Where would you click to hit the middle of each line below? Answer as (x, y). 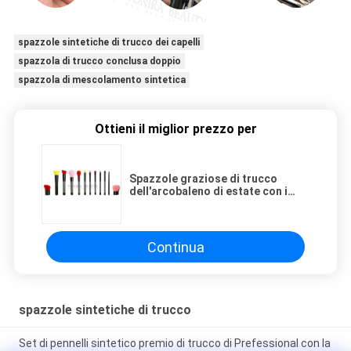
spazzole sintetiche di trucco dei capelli (109, 43)
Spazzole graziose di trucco (203, 179)
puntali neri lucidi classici (196, 204)
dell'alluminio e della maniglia (206, 217)
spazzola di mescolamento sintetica (101, 80)
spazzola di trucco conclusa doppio (99, 62)
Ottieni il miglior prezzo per (175, 129)
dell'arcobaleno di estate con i (208, 192)
